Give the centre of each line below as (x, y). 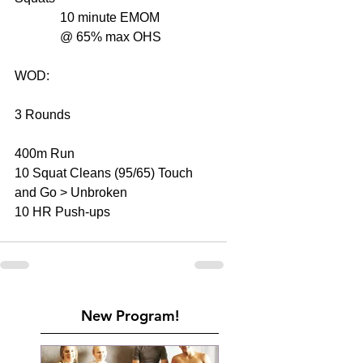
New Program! (130, 316)
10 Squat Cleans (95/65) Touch (105, 173)
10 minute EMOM (113, 18)
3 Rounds (44, 115)
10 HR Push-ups (64, 212)
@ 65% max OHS (112, 37)
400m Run (46, 154)
